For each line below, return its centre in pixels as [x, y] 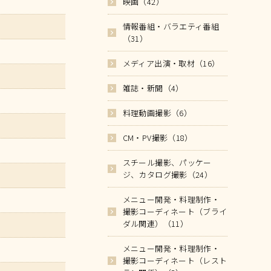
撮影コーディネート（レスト [175, 260]
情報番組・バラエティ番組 [171, 26]
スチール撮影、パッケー [167, 162]
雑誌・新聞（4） [153, 88]
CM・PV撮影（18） [158, 138]
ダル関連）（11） [155, 224]
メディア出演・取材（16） [171, 63]
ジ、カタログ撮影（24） [168, 175]
